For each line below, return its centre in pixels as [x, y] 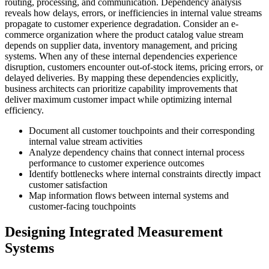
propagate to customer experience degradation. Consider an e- [122, 23]
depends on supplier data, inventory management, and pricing [121, 45]
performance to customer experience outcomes [116, 163]
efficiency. [24, 110]
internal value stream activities [86, 141]
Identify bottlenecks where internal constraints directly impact [145, 174]
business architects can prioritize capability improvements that [121, 88]
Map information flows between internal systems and [129, 195]
